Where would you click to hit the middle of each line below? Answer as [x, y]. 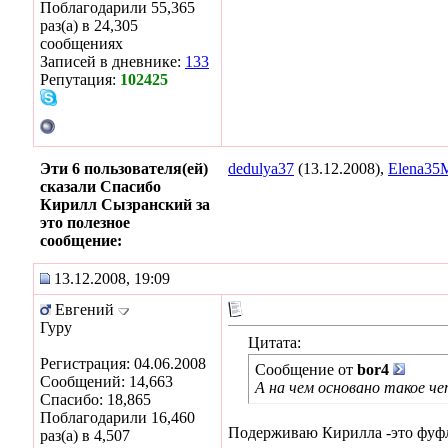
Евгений [84, 309]
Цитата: [274, 342]
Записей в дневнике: [112, 61]
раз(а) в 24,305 [89, 25]
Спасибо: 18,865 [95, 399]
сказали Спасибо [100, 186]
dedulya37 [261, 168]
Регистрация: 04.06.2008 [123, 363]
